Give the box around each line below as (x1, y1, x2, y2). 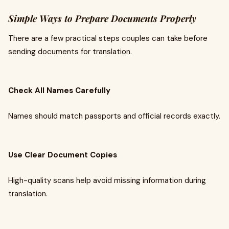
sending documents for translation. (8, 47, 132, 57)
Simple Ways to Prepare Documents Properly (8, 12, 196, 25)
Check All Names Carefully (8, 85, 110, 96)
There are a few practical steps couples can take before (8, 33, 208, 43)
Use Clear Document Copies (8, 150, 117, 160)
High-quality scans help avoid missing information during (8, 175, 206, 186)
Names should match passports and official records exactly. (8, 111, 220, 121)
